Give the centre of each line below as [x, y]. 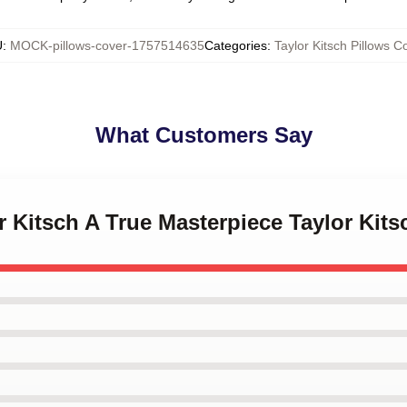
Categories [235, 45]
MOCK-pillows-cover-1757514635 [107, 45]
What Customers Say [203, 135]
